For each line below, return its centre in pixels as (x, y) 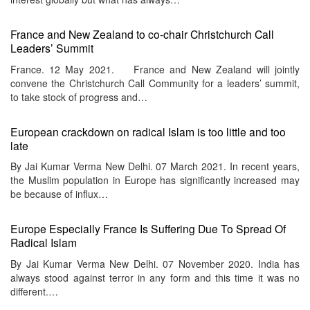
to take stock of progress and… (79, 97)
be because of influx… (59, 194)
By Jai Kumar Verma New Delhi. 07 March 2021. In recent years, (155, 166)
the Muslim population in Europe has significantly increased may (155, 180)
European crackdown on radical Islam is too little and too (148, 131)
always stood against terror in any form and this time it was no (155, 277)
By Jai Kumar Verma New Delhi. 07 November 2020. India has (155, 263)
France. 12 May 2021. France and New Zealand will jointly (155, 69)
